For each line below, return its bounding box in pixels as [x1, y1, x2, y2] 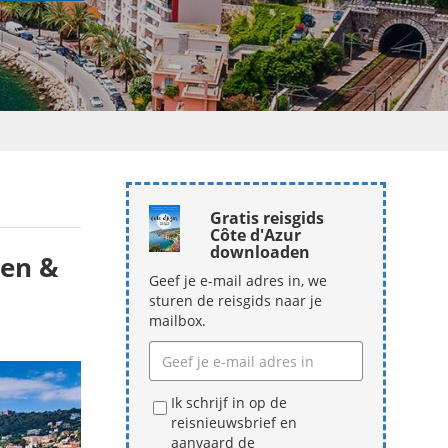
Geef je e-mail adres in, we [149, 271, 327, 290]
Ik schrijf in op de [171, 393, 287, 412]
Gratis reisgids [210, 207, 324, 229]
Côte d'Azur [210, 224, 301, 246]
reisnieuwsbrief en [171, 413, 297, 432]
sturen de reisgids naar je [149, 291, 322, 310]
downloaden [210, 241, 310, 263]
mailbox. [149, 311, 206, 330]
